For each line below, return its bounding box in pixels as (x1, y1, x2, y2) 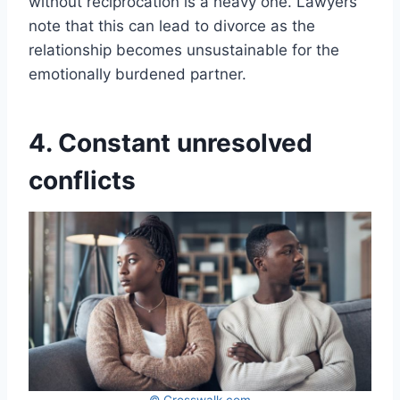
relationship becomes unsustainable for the (29, 41, 339, 60)
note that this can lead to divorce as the (29, 17, 315, 36)
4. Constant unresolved (29, 128, 312, 159)
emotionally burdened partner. (29, 65, 246, 84)
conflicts (29, 165, 136, 196)
